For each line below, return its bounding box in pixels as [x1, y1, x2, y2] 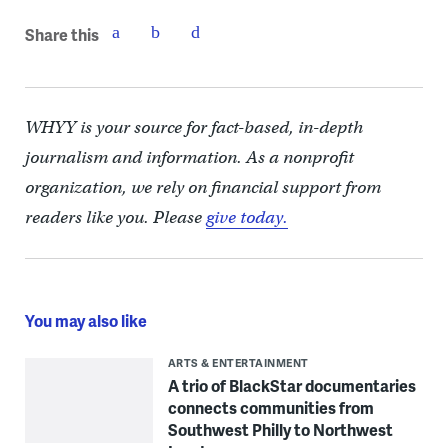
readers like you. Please [24, 206, 206, 228]
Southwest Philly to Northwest [167, 417, 393, 441]
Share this [24, 23, 99, 47]
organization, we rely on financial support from [24, 176, 381, 198]
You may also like [24, 308, 147, 332]
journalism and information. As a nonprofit [24, 146, 354, 168]
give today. [205, 206, 288, 228]
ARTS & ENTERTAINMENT [167, 354, 309, 370]
